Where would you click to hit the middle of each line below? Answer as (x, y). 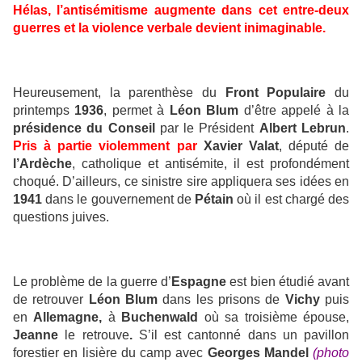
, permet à (137, 111)
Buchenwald (160, 318)
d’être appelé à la (294, 111)
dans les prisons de (221, 300)
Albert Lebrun (303, 128)
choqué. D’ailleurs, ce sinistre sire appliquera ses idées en (181, 182)
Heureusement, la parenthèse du (119, 93)
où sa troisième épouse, (274, 318)
